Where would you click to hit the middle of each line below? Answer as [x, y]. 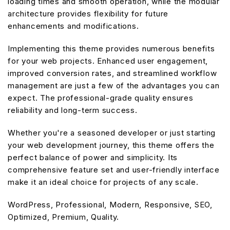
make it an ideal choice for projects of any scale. [103, 182]
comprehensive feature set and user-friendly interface [114, 169]
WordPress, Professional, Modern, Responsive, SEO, [110, 204]
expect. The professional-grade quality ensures [101, 98]
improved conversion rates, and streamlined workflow [112, 73]
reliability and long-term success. [73, 110]
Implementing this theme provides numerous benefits [111, 48]
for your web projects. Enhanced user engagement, [108, 61]
